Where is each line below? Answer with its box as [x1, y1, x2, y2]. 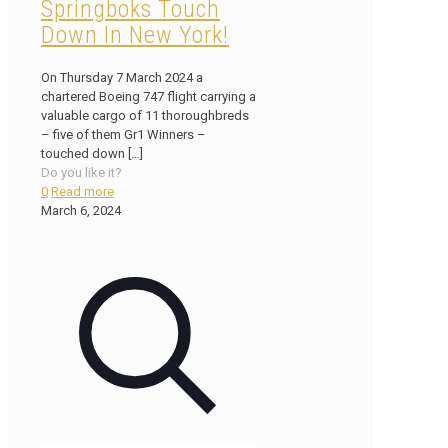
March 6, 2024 [41, 202, 121, 218]
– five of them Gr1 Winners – [41, 126, 206, 142]
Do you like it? [41, 164, 122, 180]
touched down [41, 145, 125, 161]
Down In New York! [41, 20, 229, 49]
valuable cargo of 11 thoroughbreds [41, 107, 249, 123]
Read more [51, 183, 114, 199]
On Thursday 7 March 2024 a [41, 69, 203, 85]
